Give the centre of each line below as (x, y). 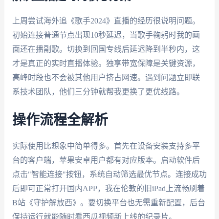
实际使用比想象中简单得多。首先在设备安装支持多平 (106, 146)
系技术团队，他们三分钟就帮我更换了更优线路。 (98, 91)
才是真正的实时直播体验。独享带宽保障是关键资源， (106, 63)
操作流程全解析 (60, 120)
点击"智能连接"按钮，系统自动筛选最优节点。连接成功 (109, 174)
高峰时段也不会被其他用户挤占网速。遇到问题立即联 (106, 77)
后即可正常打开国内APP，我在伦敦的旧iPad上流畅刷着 (108, 188)
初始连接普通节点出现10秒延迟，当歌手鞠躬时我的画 (106, 35)
